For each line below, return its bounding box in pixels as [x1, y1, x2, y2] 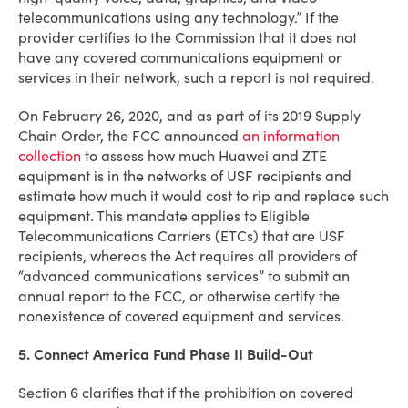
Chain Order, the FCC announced [18, 127, 242, 145]
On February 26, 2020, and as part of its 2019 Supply [18, 107, 361, 125]
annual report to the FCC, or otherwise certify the [18, 287, 340, 305]
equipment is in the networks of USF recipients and [18, 167, 352, 185]
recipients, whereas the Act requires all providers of [18, 247, 357, 265]
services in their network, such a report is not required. [18, 68, 374, 87]
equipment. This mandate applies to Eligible [18, 207, 310, 225]
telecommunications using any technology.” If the [18, 8, 339, 26]
